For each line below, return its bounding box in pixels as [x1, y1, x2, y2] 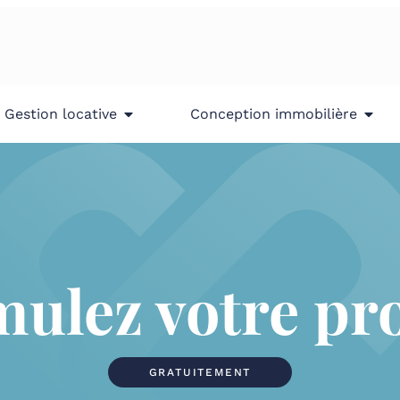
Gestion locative [4, 105, 117, 122]
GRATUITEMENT [148, 366, 252, 379]
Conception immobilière [190, 105, 358, 122]
